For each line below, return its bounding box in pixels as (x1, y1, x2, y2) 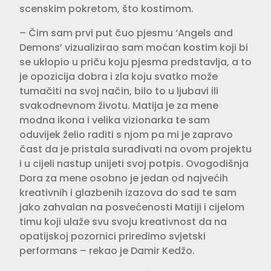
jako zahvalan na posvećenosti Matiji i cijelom (19, 200, 244, 215)
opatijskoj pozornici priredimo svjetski (19, 229, 206, 244)
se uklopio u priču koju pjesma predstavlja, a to (19, 55, 252, 70)
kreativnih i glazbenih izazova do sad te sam (19, 186, 237, 200)
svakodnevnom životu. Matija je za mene (19, 99, 218, 113)
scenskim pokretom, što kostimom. (19, 2, 194, 16)
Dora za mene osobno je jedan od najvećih (19, 171, 228, 186)
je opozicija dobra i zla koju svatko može (19, 70, 218, 84)
